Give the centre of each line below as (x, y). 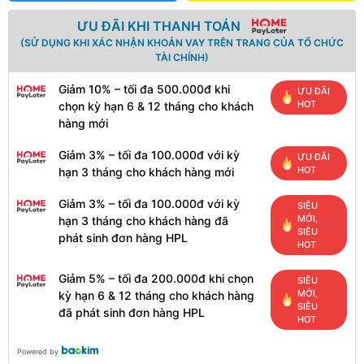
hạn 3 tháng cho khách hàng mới (146, 171)
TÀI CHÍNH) (182, 57)
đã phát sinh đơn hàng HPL (132, 312)
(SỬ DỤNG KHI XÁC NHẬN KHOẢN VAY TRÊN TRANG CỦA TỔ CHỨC (182, 42)
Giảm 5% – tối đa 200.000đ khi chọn (156, 278)
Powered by (38, 351)
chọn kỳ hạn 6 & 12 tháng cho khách (156, 106)
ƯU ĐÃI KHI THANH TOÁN (159, 26)
